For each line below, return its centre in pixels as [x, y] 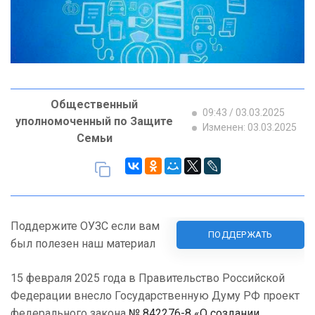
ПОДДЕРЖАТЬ [240, 235]
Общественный [94, 105]
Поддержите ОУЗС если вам [85, 226]
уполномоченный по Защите [94, 122]
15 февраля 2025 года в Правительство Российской [148, 278]
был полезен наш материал [83, 244]
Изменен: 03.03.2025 [249, 128]
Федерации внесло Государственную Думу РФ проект [155, 296]
